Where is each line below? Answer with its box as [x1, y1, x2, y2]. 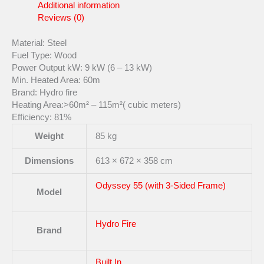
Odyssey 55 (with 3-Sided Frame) [95, 181, 226, 191]
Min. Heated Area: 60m [12, 75, 100, 85]
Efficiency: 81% [12, 113, 71, 123]
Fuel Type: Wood [12, 51, 77, 61]
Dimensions [25, 156, 74, 166]
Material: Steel [12, 38, 67, 48]
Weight [35, 131, 64, 141]
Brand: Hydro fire [12, 88, 77, 98]
